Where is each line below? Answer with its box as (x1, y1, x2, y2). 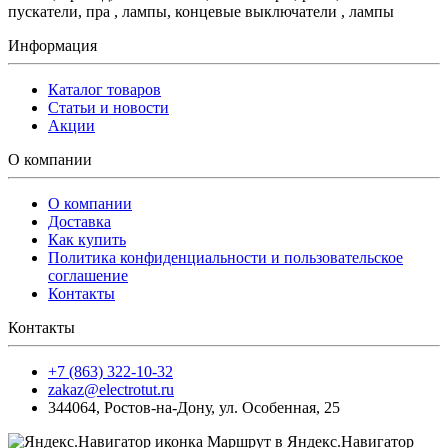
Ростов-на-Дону (104, 398, 211, 416)
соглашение (48, 266, 128, 284)
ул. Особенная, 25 (219, 398, 340, 416)
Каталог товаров (48, 80, 161, 98)
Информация (8, 36, 97, 54)
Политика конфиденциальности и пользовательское (48, 248, 403, 266)
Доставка (48, 212, 111, 230)
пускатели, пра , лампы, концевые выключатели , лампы (8, 2, 402, 20)
